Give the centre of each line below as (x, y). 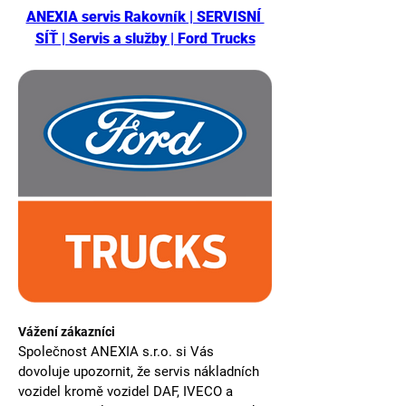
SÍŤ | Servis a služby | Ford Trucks (145, 39)
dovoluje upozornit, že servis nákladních (140, 371)
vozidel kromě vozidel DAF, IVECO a (127, 391)
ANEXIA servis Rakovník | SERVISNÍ (145, 17)
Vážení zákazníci (68, 331)
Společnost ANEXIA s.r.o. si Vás (118, 351)
